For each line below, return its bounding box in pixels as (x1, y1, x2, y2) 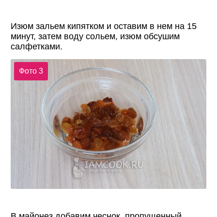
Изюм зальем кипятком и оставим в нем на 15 (11, 21, 197, 31)
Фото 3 (18, 67, 43, 76)
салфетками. (11, 42, 63, 52)
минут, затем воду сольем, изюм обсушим (11, 31, 180, 42)
